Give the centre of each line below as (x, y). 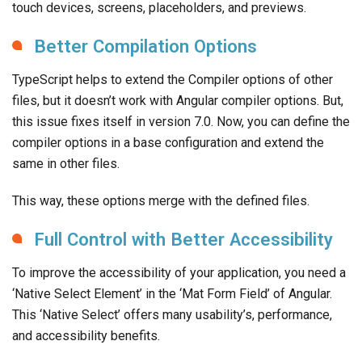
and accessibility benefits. (86, 336)
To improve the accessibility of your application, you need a (179, 273)
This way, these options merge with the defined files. (161, 201)
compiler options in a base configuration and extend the (168, 143)
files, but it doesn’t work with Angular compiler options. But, (178, 101)
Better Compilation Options (145, 46)
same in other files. (66, 164)
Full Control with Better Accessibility (183, 240)
